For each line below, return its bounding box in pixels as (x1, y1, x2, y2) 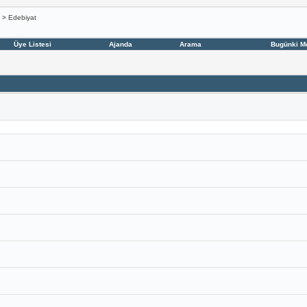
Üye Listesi (14, 40, 52, 48)
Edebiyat (8, 14, 36, 21)
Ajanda (108, 40, 132, 48)
